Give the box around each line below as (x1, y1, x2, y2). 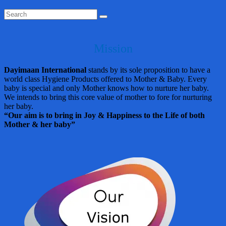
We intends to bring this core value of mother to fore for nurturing (4, 92, 212, 101)
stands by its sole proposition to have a (86, 65, 210, 74)
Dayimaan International (4, 65, 86, 74)
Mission (93, 41, 133, 55)
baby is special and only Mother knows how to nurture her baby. (4, 83, 209, 92)
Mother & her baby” (4, 120, 75, 129)
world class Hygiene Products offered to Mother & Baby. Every (4, 74, 207, 83)
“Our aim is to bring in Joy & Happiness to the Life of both (4, 110, 205, 120)
